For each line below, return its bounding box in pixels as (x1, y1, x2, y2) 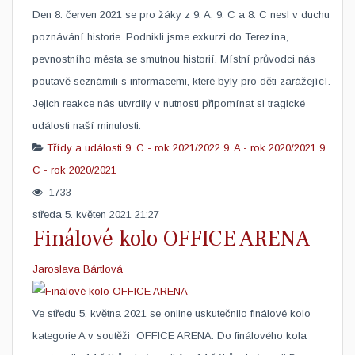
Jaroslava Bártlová (32, 263, 123, 275)
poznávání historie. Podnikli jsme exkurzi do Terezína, (32, 31, 288, 43)
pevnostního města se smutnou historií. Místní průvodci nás (32, 53, 315, 65)
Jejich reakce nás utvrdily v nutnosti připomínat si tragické (32, 97, 305, 109)
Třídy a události (47, 142, 122, 154)
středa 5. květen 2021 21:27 (32, 208, 159, 220)
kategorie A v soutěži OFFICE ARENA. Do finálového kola (32, 330, 307, 342)
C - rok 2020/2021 (32, 164, 116, 176)
